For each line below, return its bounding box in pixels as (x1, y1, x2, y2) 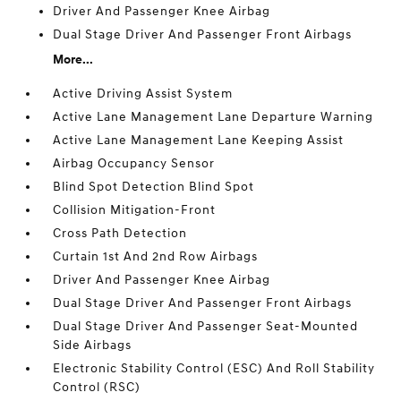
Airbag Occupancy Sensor (53, 156, 216, 172)
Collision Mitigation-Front (53, 202, 217, 218)
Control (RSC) (53, 380, 141, 396)
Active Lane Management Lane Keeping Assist (53, 132, 345, 149)
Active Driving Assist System (53, 86, 234, 102)
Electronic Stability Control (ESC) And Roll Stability (53, 361, 376, 377)
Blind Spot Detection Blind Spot (53, 179, 255, 195)
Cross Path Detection (53, 226, 188, 242)
